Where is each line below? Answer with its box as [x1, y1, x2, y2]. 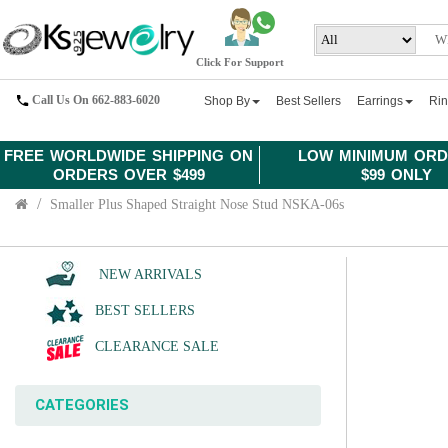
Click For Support [196, 56, 285, 69]
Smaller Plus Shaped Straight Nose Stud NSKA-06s [50, 197, 344, 212]
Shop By [204, 94, 251, 108]
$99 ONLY [361, 166, 433, 183]
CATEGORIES [35, 396, 129, 414]
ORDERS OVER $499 [52, 166, 205, 183]
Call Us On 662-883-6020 [32, 92, 160, 107]
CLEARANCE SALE [95, 339, 219, 354]
